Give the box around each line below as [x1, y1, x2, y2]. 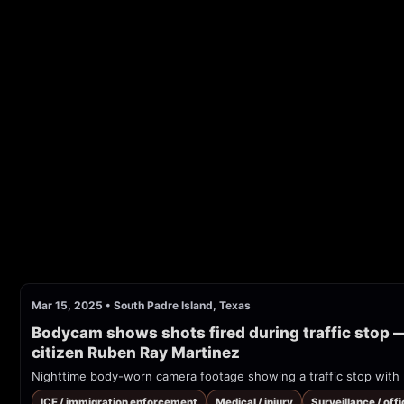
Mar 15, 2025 [32, 298, 103, 312]
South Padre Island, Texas [114, 298, 251, 312]
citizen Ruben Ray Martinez [32, 344, 240, 362]
